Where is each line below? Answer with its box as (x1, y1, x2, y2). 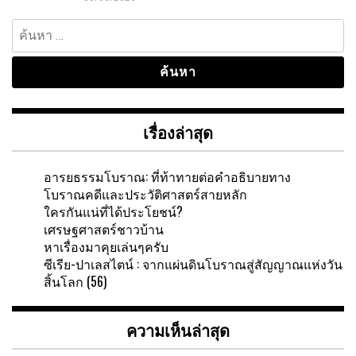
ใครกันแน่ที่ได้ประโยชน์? (44, 202, 183, 222)
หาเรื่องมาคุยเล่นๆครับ (44, 237, 168, 257)
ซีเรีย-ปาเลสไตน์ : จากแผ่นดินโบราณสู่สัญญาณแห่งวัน (44, 254, 342, 274)
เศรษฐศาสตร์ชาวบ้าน (44, 219, 164, 239)
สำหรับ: (11, 35, 52, 55)
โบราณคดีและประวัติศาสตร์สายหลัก (44, 184, 247, 204)
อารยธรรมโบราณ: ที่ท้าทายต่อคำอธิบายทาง (44, 167, 291, 187)
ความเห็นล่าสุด (126, 318, 230, 342)
